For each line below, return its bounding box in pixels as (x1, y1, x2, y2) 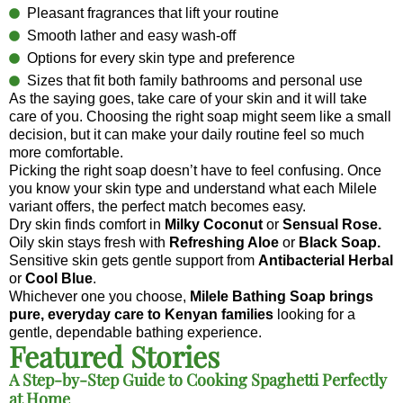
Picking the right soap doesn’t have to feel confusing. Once (9, 162, 381, 178)
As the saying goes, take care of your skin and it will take (9, 90, 367, 106)
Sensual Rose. (282, 216, 381, 232)
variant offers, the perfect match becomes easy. (9, 198, 306, 214)
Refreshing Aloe (169, 234, 282, 250)
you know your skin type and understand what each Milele (9, 180, 377, 196)
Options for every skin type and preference (27, 49, 295, 66)
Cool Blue (25, 270, 93, 286)
